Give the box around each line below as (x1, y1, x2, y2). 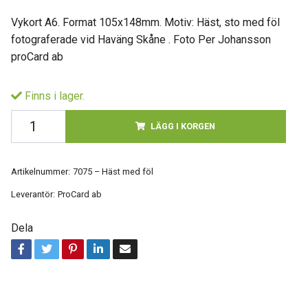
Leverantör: (10, 189, 55, 199)
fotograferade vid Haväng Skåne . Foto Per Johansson (10, 33, 271, 46)
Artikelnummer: (10, 166, 70, 177)
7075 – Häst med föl (72, 166, 153, 177)
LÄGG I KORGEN (151, 121, 216, 131)
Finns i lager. (21, 89, 85, 102)
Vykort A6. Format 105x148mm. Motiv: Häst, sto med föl (10, 16, 280, 29)
